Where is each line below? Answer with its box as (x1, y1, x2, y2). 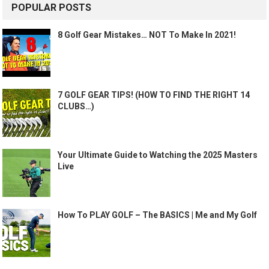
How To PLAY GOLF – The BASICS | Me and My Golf (58, 210, 258, 220)
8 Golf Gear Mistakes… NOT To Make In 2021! (58, 29, 237, 40)
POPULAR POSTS (11, 1, 92, 13)
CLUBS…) (58, 101, 95, 111)
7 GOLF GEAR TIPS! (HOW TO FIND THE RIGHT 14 (58, 89, 250, 100)
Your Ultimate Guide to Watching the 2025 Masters (58, 150, 258, 160)
